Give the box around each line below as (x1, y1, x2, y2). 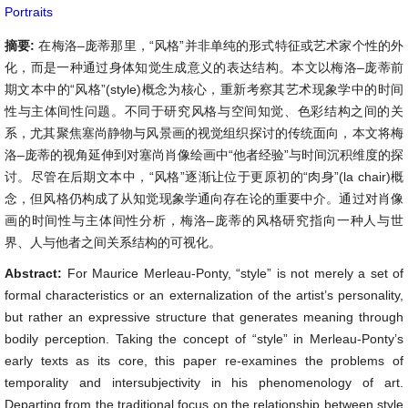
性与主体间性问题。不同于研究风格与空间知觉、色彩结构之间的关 (5, 104, 403, 118)
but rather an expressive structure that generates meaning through (5, 310, 403, 324)
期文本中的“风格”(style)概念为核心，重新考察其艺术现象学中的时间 (5, 82, 403, 97)
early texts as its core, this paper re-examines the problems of (5, 353, 403, 368)
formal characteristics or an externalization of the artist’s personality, (5, 288, 403, 302)
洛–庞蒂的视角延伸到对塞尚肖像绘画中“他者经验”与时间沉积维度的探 (5, 148, 403, 162)
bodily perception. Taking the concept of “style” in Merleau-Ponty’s (5, 331, 403, 346)
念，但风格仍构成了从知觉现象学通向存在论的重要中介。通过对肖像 (5, 191, 403, 206)
